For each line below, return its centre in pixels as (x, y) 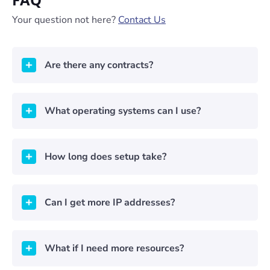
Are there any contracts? (99, 65)
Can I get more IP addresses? (110, 202)
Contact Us (142, 20)
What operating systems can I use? (123, 111)
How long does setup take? (105, 157)
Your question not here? (65, 20)
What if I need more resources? (114, 248)
